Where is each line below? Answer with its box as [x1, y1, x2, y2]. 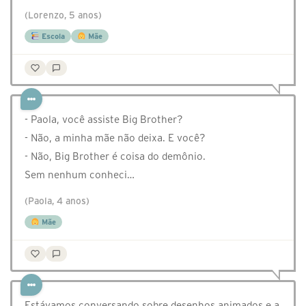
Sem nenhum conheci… [25, 169, 135, 181]
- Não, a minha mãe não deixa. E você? [25, 132, 206, 144]
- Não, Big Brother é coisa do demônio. [25, 150, 206, 163]
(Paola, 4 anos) [25, 196, 89, 207]
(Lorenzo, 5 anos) [25, 10, 102, 21]
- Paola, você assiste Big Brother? [25, 113, 183, 126]
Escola [39, 32, 65, 41]
